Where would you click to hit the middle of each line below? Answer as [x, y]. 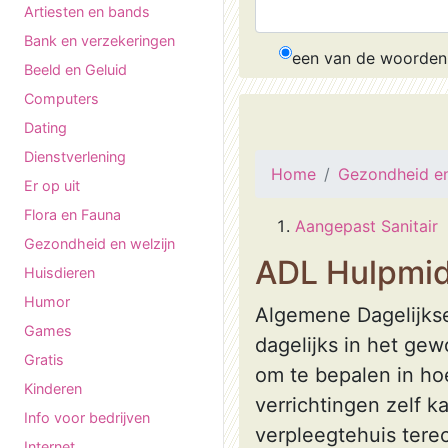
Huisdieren [59, 272]
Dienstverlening [75, 156]
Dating [45, 127]
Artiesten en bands [87, 11]
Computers [61, 98]
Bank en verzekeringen [99, 40]
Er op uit [52, 185]
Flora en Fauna [72, 214]
